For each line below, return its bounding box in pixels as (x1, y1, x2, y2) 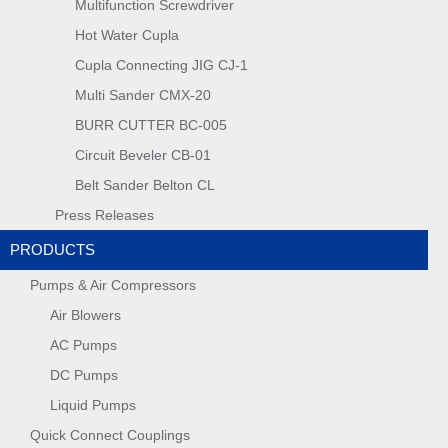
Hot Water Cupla (75, 27, 179, 43)
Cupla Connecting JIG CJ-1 (75, 57, 248, 73)
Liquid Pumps (50, 397, 136, 413)
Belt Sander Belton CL (75, 177, 215, 193)
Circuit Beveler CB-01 (75, 147, 211, 163)
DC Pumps (50, 367, 118, 383)
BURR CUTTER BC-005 (75, 117, 227, 133)
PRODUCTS (10, 241, 95, 258)
